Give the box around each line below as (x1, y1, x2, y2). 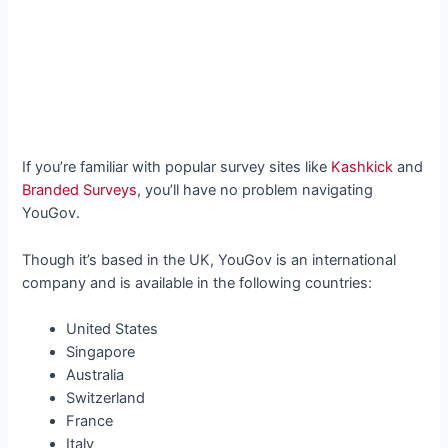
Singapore (66, 343, 144, 362)
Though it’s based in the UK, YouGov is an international (22, 250, 397, 269)
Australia (66, 366, 129, 385)
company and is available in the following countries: (22, 273, 373, 292)
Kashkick (331, 158, 394, 177)
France (66, 412, 118, 431)
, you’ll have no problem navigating (137, 181, 374, 200)
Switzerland (66, 389, 150, 408)
